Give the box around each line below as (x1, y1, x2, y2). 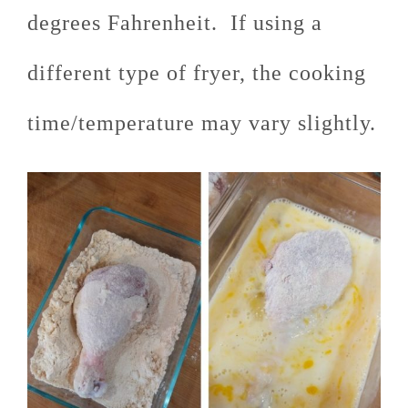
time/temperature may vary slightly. (27, 111, 376, 136)
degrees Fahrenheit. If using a (27, 11, 322, 36)
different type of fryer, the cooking (27, 61, 366, 86)
